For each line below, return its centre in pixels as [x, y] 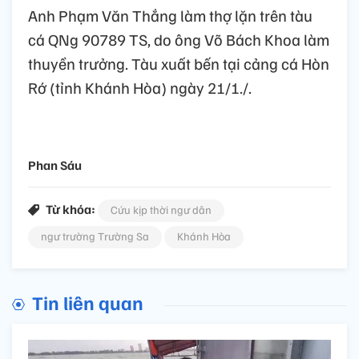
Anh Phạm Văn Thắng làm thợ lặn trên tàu [170, 15]
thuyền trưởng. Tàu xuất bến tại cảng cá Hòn [179, 63]
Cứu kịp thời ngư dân [161, 209]
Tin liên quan [88, 302]
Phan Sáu [55, 165]
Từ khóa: [71, 209]
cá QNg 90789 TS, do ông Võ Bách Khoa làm [179, 39]
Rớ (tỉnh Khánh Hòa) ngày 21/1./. [140, 87]
